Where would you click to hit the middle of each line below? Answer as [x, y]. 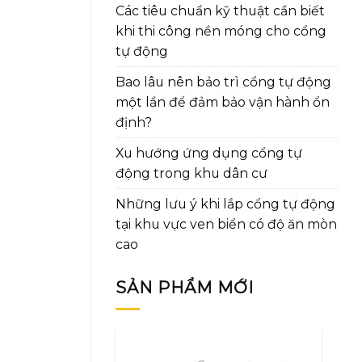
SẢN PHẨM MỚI [185, 288]
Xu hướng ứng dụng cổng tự [209, 154]
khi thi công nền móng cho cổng [221, 32]
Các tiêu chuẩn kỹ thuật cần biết [220, 11]
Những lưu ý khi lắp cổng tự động [225, 204]
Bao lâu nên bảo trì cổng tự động [223, 82]
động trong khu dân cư [192, 174]
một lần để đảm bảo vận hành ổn [223, 103]
